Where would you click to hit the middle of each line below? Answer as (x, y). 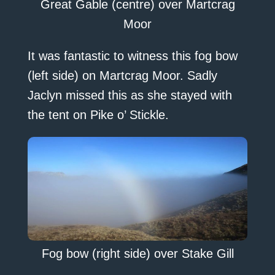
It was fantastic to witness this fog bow (132, 56)
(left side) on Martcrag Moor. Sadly (122, 76)
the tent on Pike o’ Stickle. (98, 115)
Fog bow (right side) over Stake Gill (137, 253)
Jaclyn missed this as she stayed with (130, 95)
